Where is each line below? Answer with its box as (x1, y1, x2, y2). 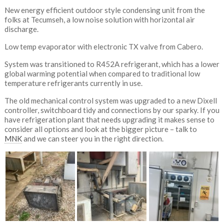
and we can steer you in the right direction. (21, 134, 163, 143)
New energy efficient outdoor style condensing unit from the (4, 5, 205, 14)
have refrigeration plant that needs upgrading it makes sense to (4, 115, 214, 124)
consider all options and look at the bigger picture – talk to (4, 124, 197, 133)
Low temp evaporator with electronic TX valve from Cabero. (4, 42, 203, 51)
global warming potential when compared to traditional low (4, 69, 200, 78)
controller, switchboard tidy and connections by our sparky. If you (4, 105, 219, 114)
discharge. (4, 24, 38, 33)
